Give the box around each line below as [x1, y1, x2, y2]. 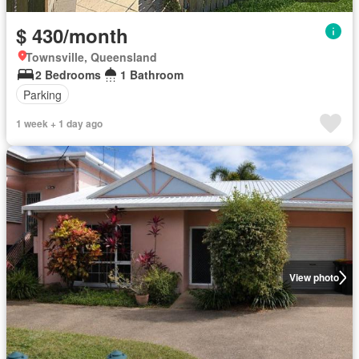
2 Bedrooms [35, 67, 101, 83]
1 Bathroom [120, 67, 184, 83]
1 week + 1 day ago [16, 116, 103, 131]
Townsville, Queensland [26, 49, 157, 66]
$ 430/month [16, 22, 128, 50]
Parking [23, 86, 62, 103]
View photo [288, 270, 339, 285]
